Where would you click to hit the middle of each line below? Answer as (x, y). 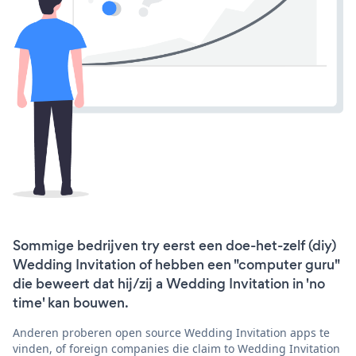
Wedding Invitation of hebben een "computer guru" (176, 264)
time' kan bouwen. (71, 302)
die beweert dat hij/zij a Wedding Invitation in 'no (169, 283)
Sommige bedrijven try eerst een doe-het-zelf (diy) (174, 245)
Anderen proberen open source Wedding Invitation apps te (171, 332)
